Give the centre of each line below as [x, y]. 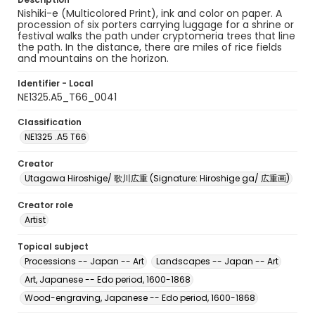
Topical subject [53, 246]
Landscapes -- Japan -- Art [217, 261]
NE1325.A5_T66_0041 [67, 97]
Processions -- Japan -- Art [84, 261]
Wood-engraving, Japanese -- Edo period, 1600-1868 [140, 298]
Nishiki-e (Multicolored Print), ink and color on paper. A [150, 13]
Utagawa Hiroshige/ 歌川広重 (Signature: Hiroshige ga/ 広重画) [157, 178]
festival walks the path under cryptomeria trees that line [156, 36]
